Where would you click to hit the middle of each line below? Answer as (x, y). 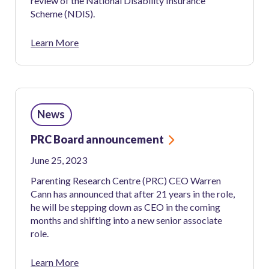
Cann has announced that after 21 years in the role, (133, 194)
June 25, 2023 (59, 160)
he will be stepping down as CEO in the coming (125, 207)
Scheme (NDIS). (63, 13)
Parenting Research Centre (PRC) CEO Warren (126, 181)
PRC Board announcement (97, 140)
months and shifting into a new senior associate (126, 220)
